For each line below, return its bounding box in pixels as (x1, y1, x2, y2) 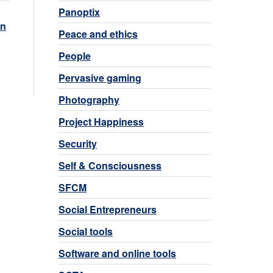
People (58, 48, 91, 63)
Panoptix (58, 4, 100, 19)
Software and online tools (58, 246, 176, 260)
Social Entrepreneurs (58, 202, 157, 216)
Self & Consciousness (58, 158, 161, 172)
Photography (58, 92, 119, 107)
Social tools (58, 224, 113, 238)
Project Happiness (58, 114, 144, 129)
